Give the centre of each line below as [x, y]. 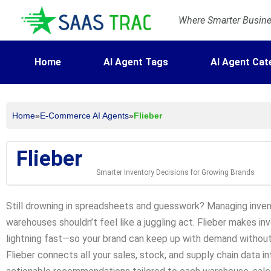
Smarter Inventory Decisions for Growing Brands [176, 173]
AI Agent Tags [135, 62]
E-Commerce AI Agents [84, 116]
